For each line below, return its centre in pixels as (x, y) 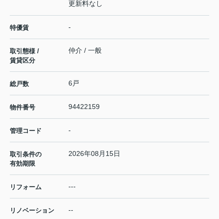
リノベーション (32, 210)
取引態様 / (24, 51)
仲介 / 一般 (85, 50)
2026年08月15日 (94, 153)
